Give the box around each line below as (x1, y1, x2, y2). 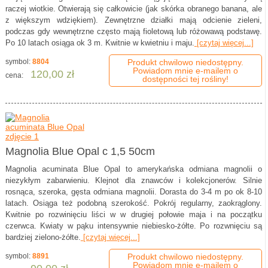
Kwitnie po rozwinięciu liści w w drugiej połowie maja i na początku (5, 210, 263, 220)
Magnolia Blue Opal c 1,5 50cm (5, 145, 155, 158)
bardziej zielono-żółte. (5, 233, 81, 242)
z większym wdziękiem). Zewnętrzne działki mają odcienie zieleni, (5, 16, 263, 25)
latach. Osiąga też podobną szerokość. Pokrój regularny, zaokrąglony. (5, 199, 263, 208)
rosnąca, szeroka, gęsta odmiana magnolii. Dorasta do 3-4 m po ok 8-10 (5, 187, 263, 197)
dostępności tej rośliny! (142, 74, 229, 84)
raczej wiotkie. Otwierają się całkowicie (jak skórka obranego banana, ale (5, 4, 263, 14)
